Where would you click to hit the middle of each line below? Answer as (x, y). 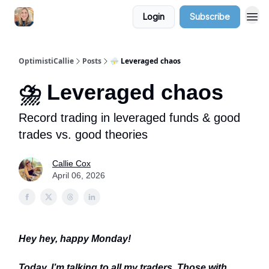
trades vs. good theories (83, 134)
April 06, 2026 (79, 175)
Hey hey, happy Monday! (75, 239)
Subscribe (210, 17)
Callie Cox (71, 163)
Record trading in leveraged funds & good (129, 118)
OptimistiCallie (46, 61)
